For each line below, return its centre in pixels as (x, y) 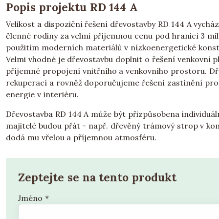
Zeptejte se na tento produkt (98, 177)
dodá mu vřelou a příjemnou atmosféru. (81, 137)
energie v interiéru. (42, 94)
